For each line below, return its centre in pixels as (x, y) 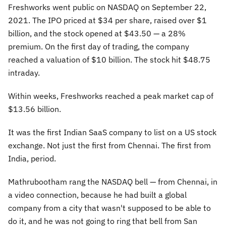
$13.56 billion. (35, 109)
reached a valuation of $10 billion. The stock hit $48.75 (109, 60)
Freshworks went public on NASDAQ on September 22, (107, 7)
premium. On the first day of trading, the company (99, 46)
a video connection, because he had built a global (97, 195)
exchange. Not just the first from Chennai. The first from (109, 145)
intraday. (24, 73)
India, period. (32, 158)
